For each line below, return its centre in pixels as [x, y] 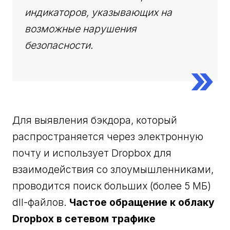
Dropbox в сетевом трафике [84, 219]
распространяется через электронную [108, 137]
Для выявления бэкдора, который [95, 120]
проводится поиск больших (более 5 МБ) [112, 186]
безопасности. [59, 45]
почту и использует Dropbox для [92, 153]
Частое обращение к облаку [142, 203]
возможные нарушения [81, 29]
